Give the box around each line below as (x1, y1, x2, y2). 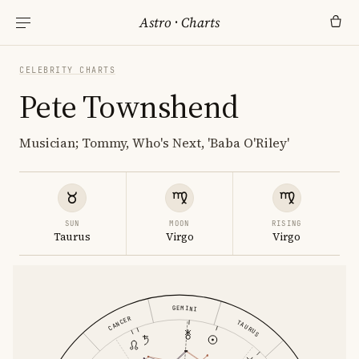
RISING (271, 219, 302, 228)
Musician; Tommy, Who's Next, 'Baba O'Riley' (19, 134, 289, 151)
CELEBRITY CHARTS (19, 65, 115, 75)
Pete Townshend (19, 85, 239, 128)
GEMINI (171, 304, 197, 313)
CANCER (106, 313, 132, 333)
